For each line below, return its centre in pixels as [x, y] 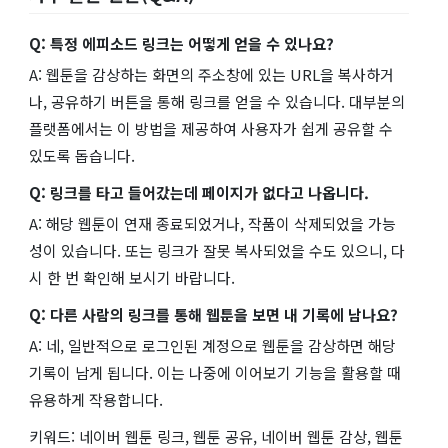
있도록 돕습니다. [82, 155]
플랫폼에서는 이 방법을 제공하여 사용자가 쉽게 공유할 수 [211, 128]
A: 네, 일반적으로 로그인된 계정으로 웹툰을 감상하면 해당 [212, 345]
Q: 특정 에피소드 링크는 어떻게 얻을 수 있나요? [181, 43]
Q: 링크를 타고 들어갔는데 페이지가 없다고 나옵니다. [199, 192]
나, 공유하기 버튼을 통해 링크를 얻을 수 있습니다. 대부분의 [217, 101]
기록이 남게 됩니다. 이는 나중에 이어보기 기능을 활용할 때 [215, 372]
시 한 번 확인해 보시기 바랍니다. [132, 277]
